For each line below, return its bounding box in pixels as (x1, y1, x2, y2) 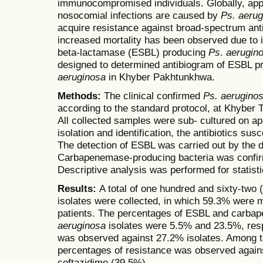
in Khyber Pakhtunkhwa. (106, 71, 215, 83)
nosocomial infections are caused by (58, 9, 221, 22)
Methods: (58, 90, 101, 102)
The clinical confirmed (101, 90, 203, 102)
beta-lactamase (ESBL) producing (58, 46, 208, 59)
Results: (58, 183, 99, 195)
